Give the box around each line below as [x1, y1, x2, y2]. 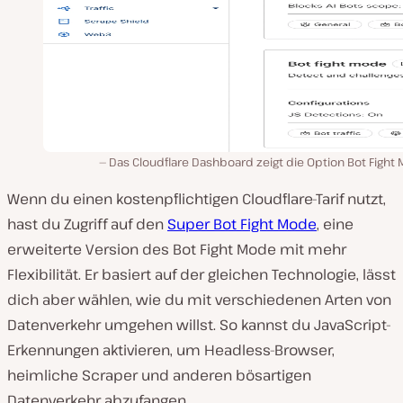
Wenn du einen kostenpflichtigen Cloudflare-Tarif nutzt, [7, 188, 386, 209]
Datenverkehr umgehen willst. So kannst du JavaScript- [7, 314, 391, 335]
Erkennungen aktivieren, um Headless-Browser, [7, 339, 335, 360]
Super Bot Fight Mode [167, 213, 317, 234]
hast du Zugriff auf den [7, 213, 167, 234]
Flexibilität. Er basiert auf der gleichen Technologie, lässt [7, 264, 396, 284]
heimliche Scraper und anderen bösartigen [7, 364, 311, 385]
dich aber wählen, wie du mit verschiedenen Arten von [7, 289, 391, 309]
